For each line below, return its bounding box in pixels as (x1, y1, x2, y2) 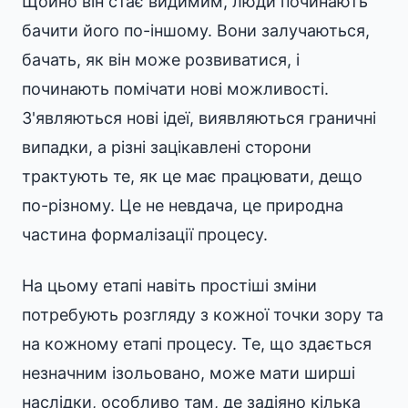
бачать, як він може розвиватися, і (22, 50, 300, 69)
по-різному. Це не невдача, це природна (22, 196, 343, 215)
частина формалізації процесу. (22, 225, 268, 244)
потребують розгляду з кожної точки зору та (22, 305, 383, 324)
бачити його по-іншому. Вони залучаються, (22, 21, 370, 40)
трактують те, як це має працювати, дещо (22, 167, 362, 186)
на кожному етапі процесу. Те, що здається (22, 334, 372, 353)
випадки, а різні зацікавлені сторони (22, 138, 311, 157)
